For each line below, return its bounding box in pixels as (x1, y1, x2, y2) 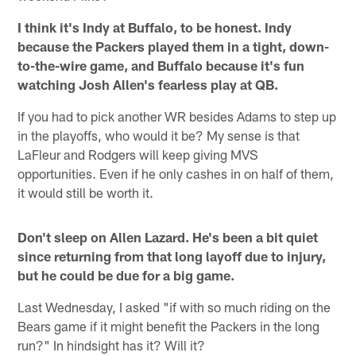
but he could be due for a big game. (17, 267, 235, 284)
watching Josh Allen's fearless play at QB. (17, 76, 279, 93)
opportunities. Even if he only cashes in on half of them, (17, 165, 335, 182)
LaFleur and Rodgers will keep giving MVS (17, 146, 259, 163)
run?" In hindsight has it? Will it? (17, 337, 206, 354)
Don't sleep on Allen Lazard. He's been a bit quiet (17, 229, 319, 246)
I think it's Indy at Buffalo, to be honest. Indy (17, 19, 292, 36)
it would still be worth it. (17, 184, 154, 201)
